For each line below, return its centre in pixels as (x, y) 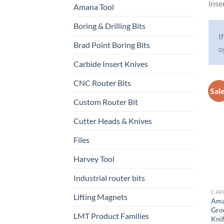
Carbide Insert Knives (111, 64)
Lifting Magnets (100, 197)
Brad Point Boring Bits (112, 45)
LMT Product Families (111, 216)
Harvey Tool (94, 159)
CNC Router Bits (102, 83)
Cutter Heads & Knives (113, 121)
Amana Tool (94, 7)
